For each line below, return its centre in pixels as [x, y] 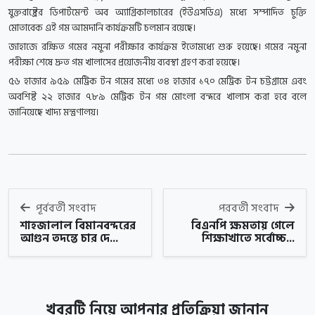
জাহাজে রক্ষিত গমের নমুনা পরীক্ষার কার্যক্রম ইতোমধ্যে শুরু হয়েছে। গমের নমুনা [157, 47]
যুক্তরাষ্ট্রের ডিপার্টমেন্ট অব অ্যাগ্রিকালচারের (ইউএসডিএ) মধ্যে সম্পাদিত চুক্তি [157, 13]
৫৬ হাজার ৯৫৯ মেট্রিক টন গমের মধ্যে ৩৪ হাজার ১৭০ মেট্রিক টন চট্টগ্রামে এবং [157, 82]
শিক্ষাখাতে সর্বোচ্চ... [248, 239]
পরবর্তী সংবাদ [250, 208]
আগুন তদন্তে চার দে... [69, 239]
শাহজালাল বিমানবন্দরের [78, 226]
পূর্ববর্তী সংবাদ [65, 208]
